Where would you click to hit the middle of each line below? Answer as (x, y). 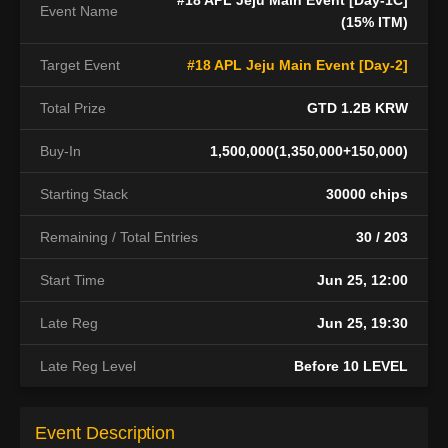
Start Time (72, 280)
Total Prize (73, 108)
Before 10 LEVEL (351, 366)
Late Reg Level (88, 366)
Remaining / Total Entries (119, 237)
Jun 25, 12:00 (362, 280)
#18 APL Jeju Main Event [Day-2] (297, 65)
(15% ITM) (374, 22)
